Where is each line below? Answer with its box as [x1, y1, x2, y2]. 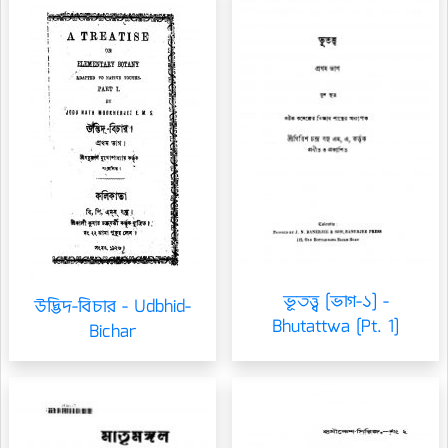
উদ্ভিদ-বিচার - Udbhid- [34, 294, 191, 321]
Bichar [89, 319, 136, 346]
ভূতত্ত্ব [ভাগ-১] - [282, 289, 389, 317]
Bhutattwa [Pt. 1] [272, 314, 399, 342]
